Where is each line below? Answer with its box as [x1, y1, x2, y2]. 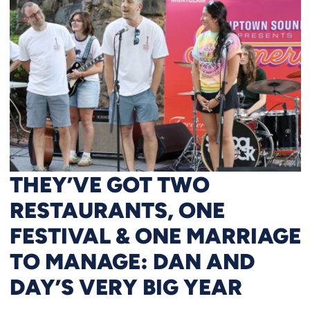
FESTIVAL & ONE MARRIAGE [9, 222, 301, 249]
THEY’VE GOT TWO [9, 171, 210, 198]
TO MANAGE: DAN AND [9, 248, 255, 275]
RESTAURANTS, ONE [9, 197, 225, 224]
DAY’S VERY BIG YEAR [9, 273, 242, 300]
